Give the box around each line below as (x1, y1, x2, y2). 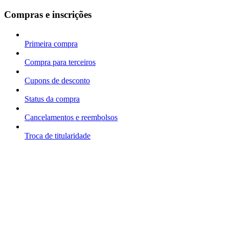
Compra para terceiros (25, 58, 96, 67)
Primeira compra (25, 39, 78, 49)
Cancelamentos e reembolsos (25, 113, 118, 122)
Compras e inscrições (4, 9, 91, 20)
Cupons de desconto (25, 76, 90, 85)
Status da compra (25, 95, 80, 104)
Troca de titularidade (25, 131, 90, 141)
